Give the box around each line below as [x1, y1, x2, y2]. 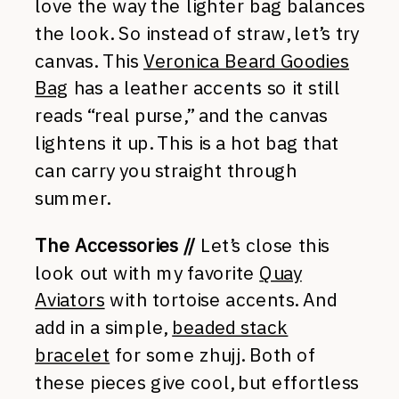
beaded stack [172, 315, 289, 339]
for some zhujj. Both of [110, 343, 316, 367]
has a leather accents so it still [69, 76, 341, 100]
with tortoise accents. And [104, 288, 337, 312]
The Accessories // [35, 232, 201, 257]
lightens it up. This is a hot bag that [35, 131, 339, 155]
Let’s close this [200, 232, 330, 257]
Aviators [35, 288, 105, 312]
